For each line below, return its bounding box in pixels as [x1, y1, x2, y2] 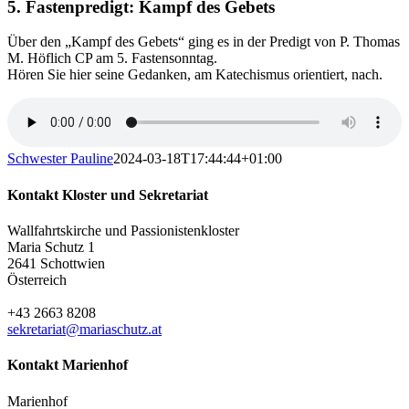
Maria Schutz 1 [7, 238, 95, 255]
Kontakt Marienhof [7, 357, 128, 373]
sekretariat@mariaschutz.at [7, 320, 162, 337]
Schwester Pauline [7, 151, 113, 167]
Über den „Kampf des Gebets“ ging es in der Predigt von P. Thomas [7, 34, 400, 50]
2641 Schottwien [7, 255, 105, 271]
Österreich [7, 271, 67, 288]
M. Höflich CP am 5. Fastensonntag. [7, 50, 217, 67]
